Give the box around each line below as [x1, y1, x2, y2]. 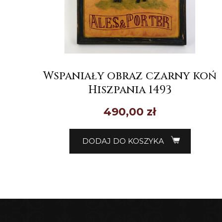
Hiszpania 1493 [88, 82, 171, 97]
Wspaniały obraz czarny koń [43, 68, 217, 83]
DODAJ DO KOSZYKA [82, 136, 164, 146]
